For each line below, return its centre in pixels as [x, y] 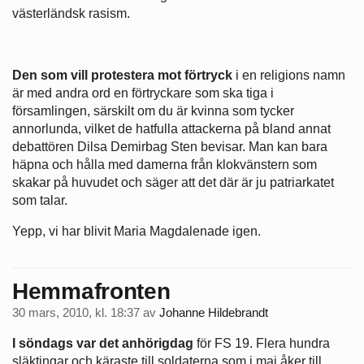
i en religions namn [290, 76]
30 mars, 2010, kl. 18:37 [76, 312]
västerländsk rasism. [71, 14]
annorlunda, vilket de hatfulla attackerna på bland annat [171, 129]
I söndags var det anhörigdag [103, 344]
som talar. [40, 201]
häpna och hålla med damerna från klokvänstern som [165, 165]
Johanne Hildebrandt [214, 312]
